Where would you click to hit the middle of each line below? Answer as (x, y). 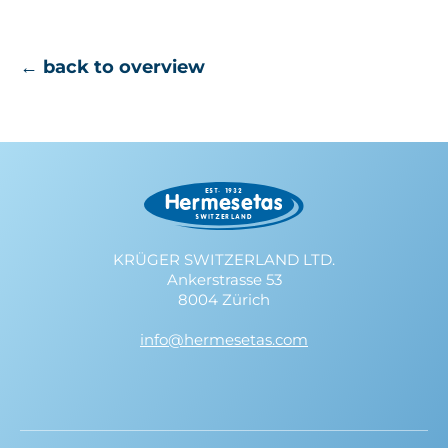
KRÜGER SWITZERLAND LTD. (224, 260)
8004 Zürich (224, 300)
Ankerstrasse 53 (224, 280)
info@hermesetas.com (224, 340)
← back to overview (112, 67)
